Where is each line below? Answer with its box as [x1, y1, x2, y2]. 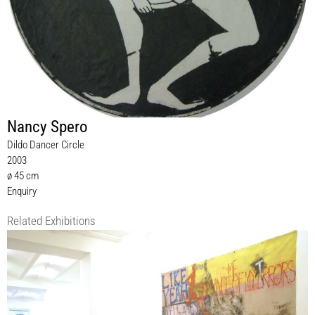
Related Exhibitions [7, 214, 96, 229]
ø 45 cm [7, 169, 39, 183]
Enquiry [7, 185, 37, 198]
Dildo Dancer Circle [7, 139, 84, 152]
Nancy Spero [7, 117, 88, 137]
